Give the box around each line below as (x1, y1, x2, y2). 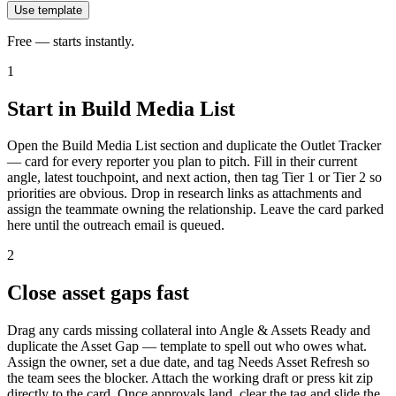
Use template (14, 3, 82, 17)
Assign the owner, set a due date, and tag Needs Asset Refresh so (7, 354, 369, 370)
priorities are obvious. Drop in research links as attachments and (7, 186, 362, 202)
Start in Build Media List (7, 96, 235, 120)
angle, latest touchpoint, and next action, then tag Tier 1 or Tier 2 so (7, 170, 382, 186)
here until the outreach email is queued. (7, 217, 225, 233)
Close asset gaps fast (7, 281, 189, 305)
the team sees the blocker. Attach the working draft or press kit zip (7, 370, 373, 386)
